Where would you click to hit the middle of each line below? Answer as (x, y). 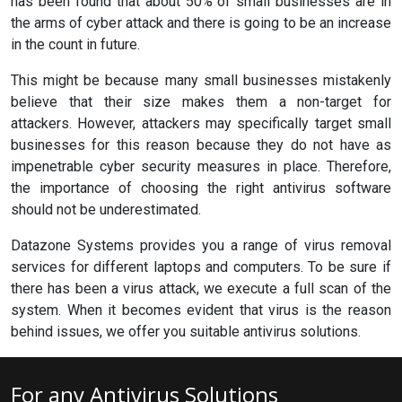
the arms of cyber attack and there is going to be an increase (201, 23)
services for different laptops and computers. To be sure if (201, 267)
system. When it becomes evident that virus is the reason (201, 310)
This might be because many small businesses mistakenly (201, 80)
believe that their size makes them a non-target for (201, 102)
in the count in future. (75, 44)
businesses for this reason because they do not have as (201, 145)
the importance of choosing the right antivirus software (201, 188)
